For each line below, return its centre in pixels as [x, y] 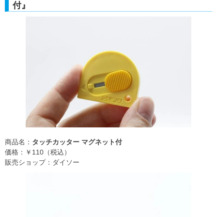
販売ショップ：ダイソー [42, 162]
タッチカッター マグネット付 [77, 142]
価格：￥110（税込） [38, 152]
